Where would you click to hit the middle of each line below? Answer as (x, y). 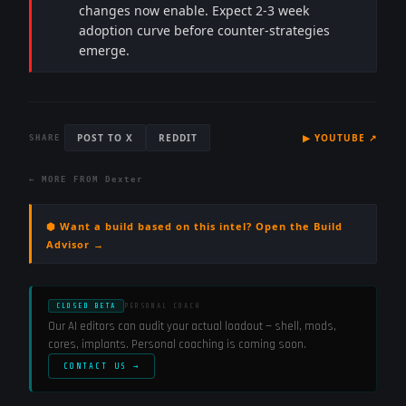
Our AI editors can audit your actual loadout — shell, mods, (192, 326)
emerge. (104, 50)
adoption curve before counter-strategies (204, 30)
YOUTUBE (340, 138)
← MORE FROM (67, 179)
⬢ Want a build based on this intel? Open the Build (194, 226)
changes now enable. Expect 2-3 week (194, 10)
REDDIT (178, 138)
